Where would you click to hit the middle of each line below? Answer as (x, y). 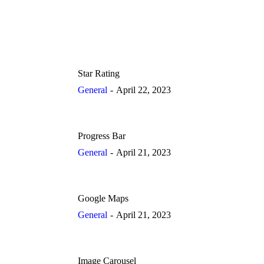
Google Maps (103, 198)
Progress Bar (102, 136)
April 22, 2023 (143, 90)
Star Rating (99, 73)
